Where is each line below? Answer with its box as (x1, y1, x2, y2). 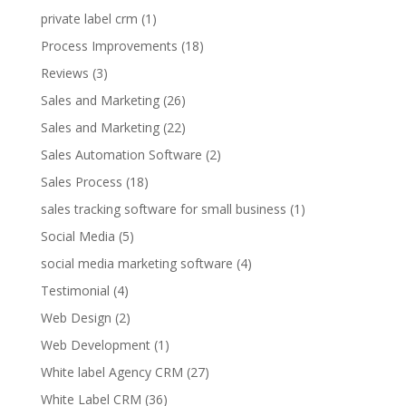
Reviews (40, 64, 89, 82)
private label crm (40, 10, 138, 27)
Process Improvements (40, 37, 178, 54)
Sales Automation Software (40, 146, 202, 163)
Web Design (40, 309, 111, 326)
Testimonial (40, 282, 110, 299)
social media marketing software (40, 255, 233, 272)
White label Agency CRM (40, 363, 183, 381)
